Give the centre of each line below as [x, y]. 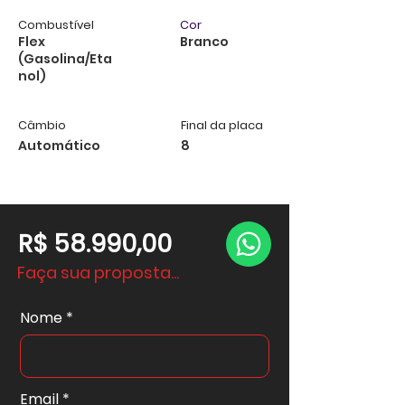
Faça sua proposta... [98, 273]
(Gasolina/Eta [65, 59]
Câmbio [42, 125]
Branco [204, 42]
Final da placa [222, 125]
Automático [59, 146]
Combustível [56, 25]
